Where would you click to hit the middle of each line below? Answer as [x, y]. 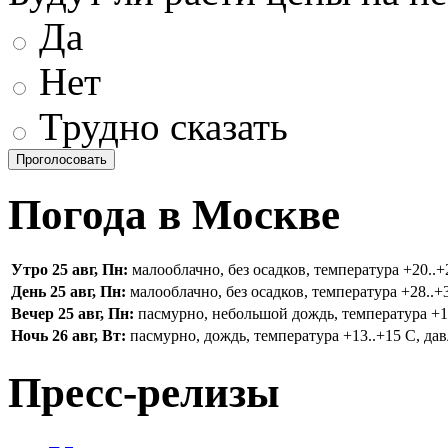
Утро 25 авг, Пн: [69, 270]
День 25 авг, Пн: [68, 292]
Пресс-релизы [144, 393]
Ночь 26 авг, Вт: [68, 336]
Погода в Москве [174, 214]
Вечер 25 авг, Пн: [72, 314]
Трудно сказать [158, 126]
